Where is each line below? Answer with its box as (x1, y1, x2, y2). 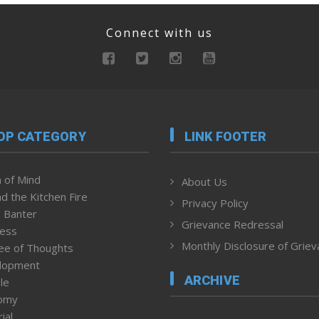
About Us (182, 174, 227, 189)
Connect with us (106, 24, 213, 41)
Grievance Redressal (182, 217, 283, 232)
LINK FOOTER (184, 129, 267, 145)
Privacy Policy (182, 196, 249, 211)
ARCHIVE (184, 272, 240, 288)
